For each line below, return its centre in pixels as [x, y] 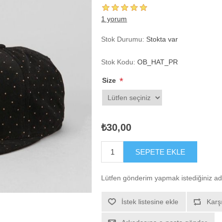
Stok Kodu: [118, 62]
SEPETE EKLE [161, 152]
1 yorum [114, 19]
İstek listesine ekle [150, 202]
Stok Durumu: [123, 39]
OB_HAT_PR [158, 62]
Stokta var [162, 39]
